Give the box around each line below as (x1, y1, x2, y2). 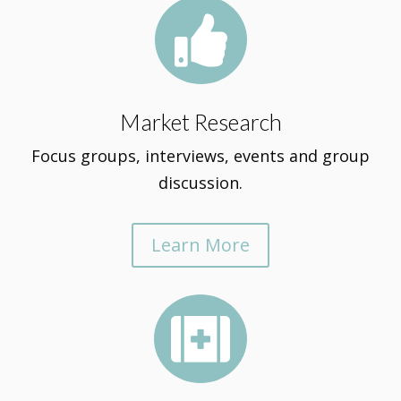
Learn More (151, 233, 250, 257)
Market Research (119, 108, 282, 135)
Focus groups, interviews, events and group (31, 145, 370, 166)
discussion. (158, 172, 243, 193)
